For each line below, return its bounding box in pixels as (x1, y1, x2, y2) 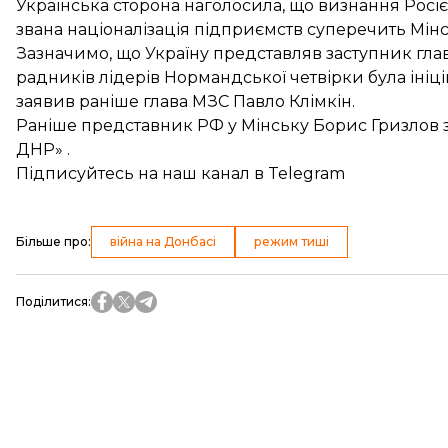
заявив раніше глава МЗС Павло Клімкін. (16, 92, 355, 111)
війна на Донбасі (110, 234, 216, 249)
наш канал (162, 164, 250, 183)
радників (16, 68, 95, 87)
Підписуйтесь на (16, 164, 162, 183)
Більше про (16, 234, 88, 249)
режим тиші (254, 234, 329, 249)
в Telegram (250, 164, 345, 183)
